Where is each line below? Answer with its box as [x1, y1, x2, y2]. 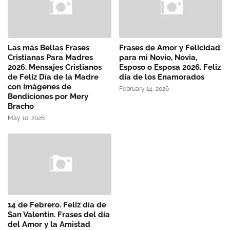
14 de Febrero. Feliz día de [8, 200, 106, 210]
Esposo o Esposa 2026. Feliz [119, 63, 221, 72]
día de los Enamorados [119, 72, 204, 82]
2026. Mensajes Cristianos [8, 63, 102, 72]
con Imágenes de [8, 82, 71, 92]
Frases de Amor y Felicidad [119, 43, 220, 53]
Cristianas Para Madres [8, 53, 93, 63]
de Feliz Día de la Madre [8, 72, 99, 82]
